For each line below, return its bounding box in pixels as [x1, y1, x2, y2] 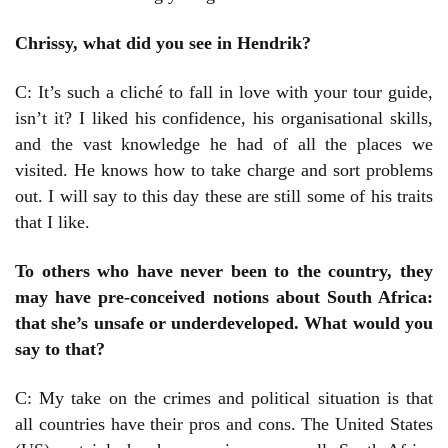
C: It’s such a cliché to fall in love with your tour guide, [15, 82, 433, 103]
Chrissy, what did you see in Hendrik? [15, 33, 311, 54]
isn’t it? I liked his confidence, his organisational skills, [15, 108, 433, 129]
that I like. [15, 212, 90, 233]
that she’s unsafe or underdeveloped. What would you [15, 313, 433, 334]
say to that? [15, 339, 105, 360]
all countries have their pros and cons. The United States [15, 414, 433, 435]
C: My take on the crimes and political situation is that [15, 388, 433, 409]
